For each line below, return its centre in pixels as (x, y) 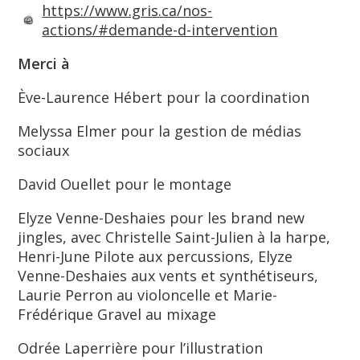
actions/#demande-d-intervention (160, 30)
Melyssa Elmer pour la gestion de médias (160, 131)
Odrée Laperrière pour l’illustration (141, 348)
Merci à (44, 63)
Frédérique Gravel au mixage (117, 314)
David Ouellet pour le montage (125, 184)
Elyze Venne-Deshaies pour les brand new (162, 218)
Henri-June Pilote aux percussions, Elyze (155, 256)
